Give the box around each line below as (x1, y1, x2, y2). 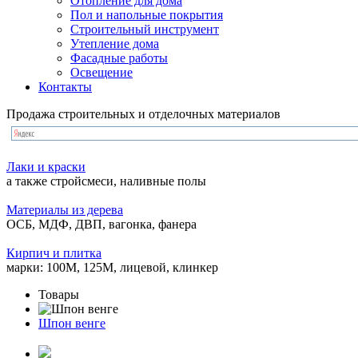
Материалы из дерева (6, 203, 123, 217)
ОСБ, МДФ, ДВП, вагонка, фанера (6, 217, 197, 231)
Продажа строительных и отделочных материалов (6, 107, 280, 121)
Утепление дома (70, 37, 159, 50)
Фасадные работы (70, 51, 168, 65)
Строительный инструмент (70, 22, 219, 36)
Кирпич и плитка (6, 246, 101, 260)
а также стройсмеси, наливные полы (6, 174, 206, 188)
